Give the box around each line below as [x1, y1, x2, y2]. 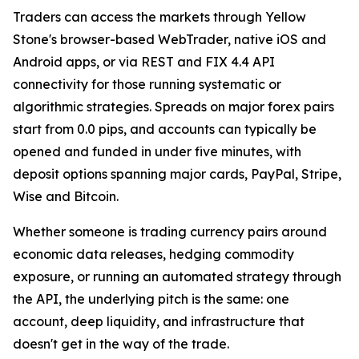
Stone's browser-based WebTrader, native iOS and [13, 31, 326, 47]
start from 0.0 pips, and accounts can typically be [13, 121, 317, 137]
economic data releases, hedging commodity [13, 246, 294, 262]
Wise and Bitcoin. [13, 188, 119, 204]
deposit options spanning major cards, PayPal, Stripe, [13, 166, 341, 182]
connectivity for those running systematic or [13, 76, 281, 92]
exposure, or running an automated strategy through [13, 268, 341, 284]
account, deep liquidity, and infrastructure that [13, 313, 305, 329]
